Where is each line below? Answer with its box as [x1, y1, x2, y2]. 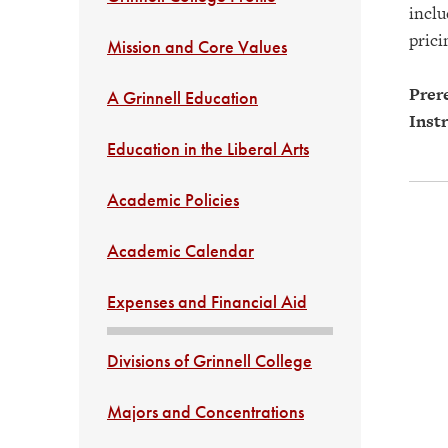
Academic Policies [107, 188, 239, 211]
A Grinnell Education [107, 86, 258, 109]
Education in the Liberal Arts [107, 137, 309, 160]
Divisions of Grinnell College [107, 349, 312, 372]
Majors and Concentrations [107, 400, 304, 423]
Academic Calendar [107, 239, 254, 262]
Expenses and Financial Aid [107, 290, 307, 313]
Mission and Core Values [107, 35, 287, 58]
